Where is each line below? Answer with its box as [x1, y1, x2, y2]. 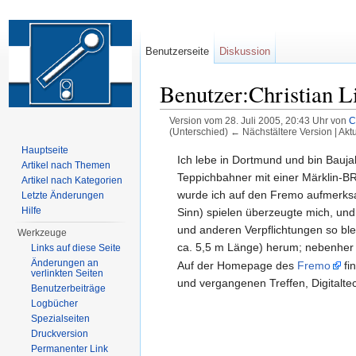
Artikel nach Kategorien [21, 175, 123, 186]
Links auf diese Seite [31, 242, 122, 253]
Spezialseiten [31, 313, 91, 324]
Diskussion [219, 45, 271, 57]
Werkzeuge [17, 227, 68, 238]
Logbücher [31, 298, 79, 309]
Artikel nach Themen [21, 160, 111, 171]
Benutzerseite [145, 45, 210, 57]
